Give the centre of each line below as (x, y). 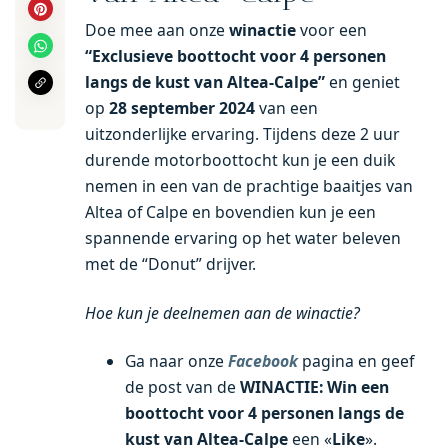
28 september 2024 (182, 108)
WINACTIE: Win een (314, 387)
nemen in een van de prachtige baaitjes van (249, 186)
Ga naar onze (176, 361)
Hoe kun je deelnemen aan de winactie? (222, 312)
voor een (331, 30)
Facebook (263, 361)
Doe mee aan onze (157, 30)
